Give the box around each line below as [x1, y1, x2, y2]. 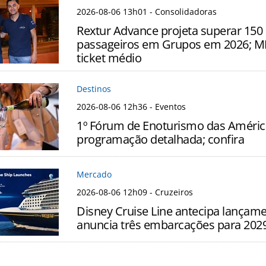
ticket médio [77, 50, 141, 66]
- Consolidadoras [147, 6, 217, 18]
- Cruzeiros [147, 186, 193, 198]
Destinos [77, 83, 111, 95]
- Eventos [147, 101, 186, 113]
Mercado [77, 169, 112, 180]
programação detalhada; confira [77, 131, 244, 148]
